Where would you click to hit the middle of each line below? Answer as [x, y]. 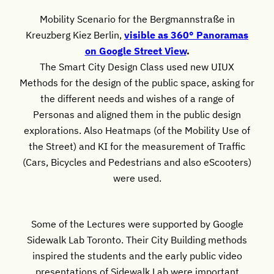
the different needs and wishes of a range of [137, 98]
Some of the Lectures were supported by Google [137, 223]
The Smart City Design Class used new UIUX [137, 66]
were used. [137, 177]
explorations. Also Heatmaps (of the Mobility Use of [137, 130]
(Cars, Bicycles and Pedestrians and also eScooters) [137, 161]
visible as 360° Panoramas [186, 34]
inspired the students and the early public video [137, 255]
